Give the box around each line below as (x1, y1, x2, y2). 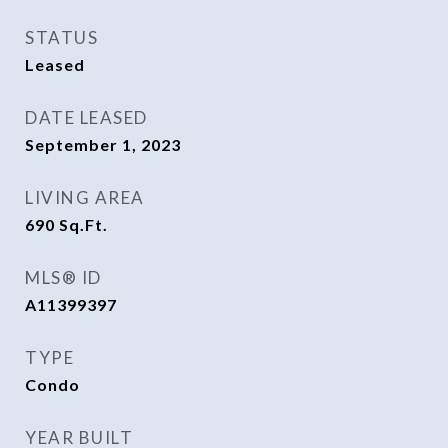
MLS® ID (25, 267, 102, 288)
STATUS (25, 27, 98, 48)
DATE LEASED (25, 107, 148, 128)
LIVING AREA (25, 187, 145, 208)
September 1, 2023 (25, 135, 181, 154)
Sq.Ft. (59, 215, 108, 234)
